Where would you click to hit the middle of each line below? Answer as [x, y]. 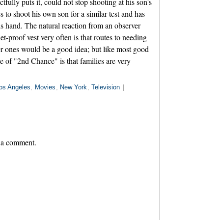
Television [106, 87]
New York [74, 87]
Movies [45, 87]
